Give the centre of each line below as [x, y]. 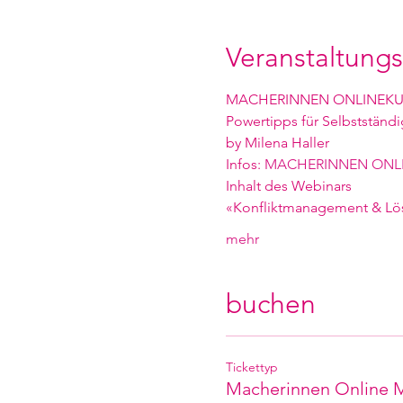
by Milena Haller [277, 143]
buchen [270, 304]
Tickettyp [251, 367]
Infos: [245, 164]
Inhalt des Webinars [288, 186]
